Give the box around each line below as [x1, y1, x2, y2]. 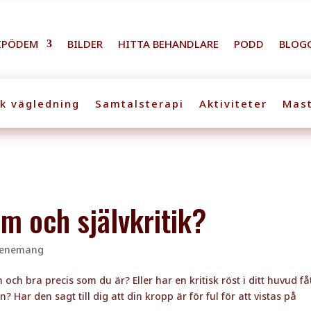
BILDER [67, 36, 103, 51]
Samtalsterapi [95, 96, 184, 111]
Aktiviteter [199, 96, 267, 111]
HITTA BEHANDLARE [118, 36, 219, 51]
